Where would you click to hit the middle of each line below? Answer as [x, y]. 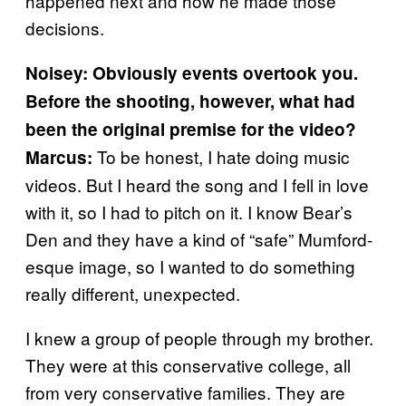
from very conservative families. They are [185, 391]
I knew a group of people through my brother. [199, 337]
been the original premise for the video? [191, 129]
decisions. [65, 27]
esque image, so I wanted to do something [190, 266]
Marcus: [59, 157]
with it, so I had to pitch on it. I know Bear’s [189, 211]
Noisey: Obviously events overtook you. [192, 72]
